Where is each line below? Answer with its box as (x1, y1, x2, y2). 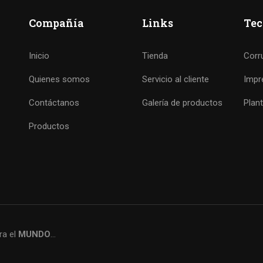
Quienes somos (28, 74, 90, 85)
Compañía (28, 16, 84, 31)
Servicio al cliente (141, 74, 209, 85)
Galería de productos (141, 97, 222, 109)
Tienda (141, 50, 168, 62)
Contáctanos (28, 97, 79, 109)
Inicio (28, 50, 49, 62)
